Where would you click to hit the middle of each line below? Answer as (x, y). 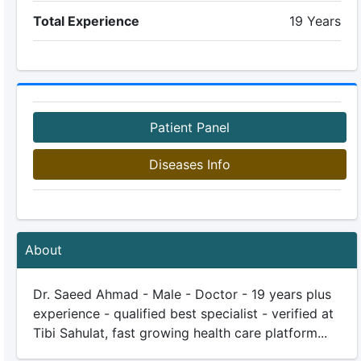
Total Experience (86, 21)
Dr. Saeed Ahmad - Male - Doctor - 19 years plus (182, 294)
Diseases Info (189, 164)
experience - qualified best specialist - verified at (183, 313)
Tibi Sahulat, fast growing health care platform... (180, 333)
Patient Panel (189, 127)
